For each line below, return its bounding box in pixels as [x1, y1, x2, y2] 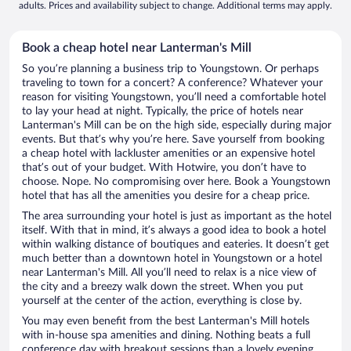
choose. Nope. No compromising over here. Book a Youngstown [22, 176, 331, 188]
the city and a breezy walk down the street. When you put [22, 281, 303, 293]
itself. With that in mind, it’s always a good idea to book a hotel [22, 225, 326, 237]
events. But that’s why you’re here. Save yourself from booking [22, 134, 324, 146]
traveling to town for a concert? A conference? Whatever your [22, 78, 323, 89]
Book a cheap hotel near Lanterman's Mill [22, 42, 251, 55]
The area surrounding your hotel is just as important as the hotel [22, 211, 331, 223]
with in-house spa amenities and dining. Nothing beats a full [22, 330, 310, 342]
